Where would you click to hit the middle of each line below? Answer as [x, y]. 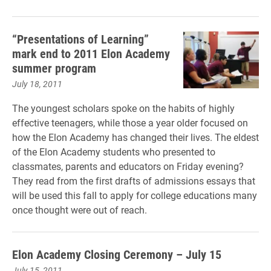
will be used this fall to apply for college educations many [135, 195]
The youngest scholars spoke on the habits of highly [123, 108]
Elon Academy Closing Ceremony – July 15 [117, 254]
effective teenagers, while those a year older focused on [130, 122]
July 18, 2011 [37, 84]
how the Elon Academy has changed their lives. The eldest [135, 137]
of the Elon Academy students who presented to [114, 152]
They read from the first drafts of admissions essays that [134, 181]
